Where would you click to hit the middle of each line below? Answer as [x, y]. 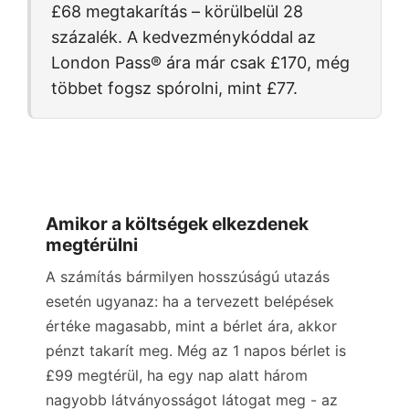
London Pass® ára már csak [161, 62]
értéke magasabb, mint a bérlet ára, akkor [191, 325]
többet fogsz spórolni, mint [159, 88]
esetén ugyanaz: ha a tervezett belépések [190, 301]
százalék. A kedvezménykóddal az [184, 37]
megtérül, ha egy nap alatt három [190, 375]
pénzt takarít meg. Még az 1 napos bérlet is [196, 350]
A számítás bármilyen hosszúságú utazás [188, 276]
